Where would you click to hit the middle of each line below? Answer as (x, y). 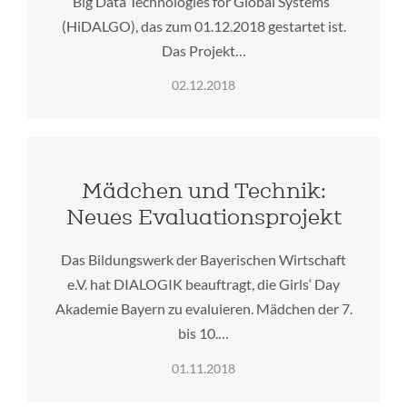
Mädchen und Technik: (203, 191)
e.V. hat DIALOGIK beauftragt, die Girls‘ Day (203, 284)
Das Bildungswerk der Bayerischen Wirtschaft (203, 260)
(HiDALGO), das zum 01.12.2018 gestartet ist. (203, 25)
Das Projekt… (203, 50)
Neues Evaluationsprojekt (203, 217)
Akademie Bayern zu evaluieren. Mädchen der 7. (203, 309)
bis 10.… (203, 333)
